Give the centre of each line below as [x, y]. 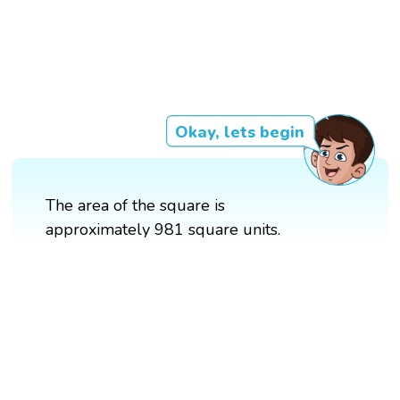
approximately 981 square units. [163, 230]
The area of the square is [136, 206]
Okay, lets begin [239, 133]
